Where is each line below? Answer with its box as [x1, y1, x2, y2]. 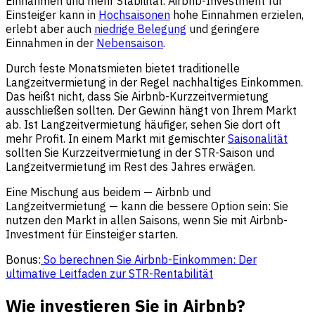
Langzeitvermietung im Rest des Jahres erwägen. [6, 160, 255, 174]
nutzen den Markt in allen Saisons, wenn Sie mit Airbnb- [6, 213, 288, 228]
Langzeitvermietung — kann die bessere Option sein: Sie [6, 199, 288, 214]
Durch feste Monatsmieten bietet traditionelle [6, 61, 240, 76]
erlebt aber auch [6, 22, 94, 37]
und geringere [186, 22, 259, 37]
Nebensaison [96, 36, 163, 51]
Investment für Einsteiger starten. [6, 227, 178, 242]
